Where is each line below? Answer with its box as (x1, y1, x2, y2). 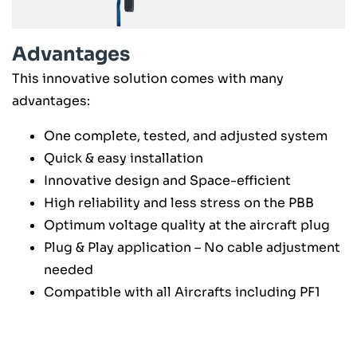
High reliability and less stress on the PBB (44, 194, 314, 212)
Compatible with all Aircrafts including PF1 (44, 284, 320, 301)
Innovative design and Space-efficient (44, 172, 291, 190)
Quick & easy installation (44, 150, 203, 167)
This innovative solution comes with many (12, 70, 284, 88)
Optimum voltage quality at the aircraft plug (44, 217, 330, 234)
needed (44, 261, 93, 279)
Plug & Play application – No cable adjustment (44, 239, 340, 257)
